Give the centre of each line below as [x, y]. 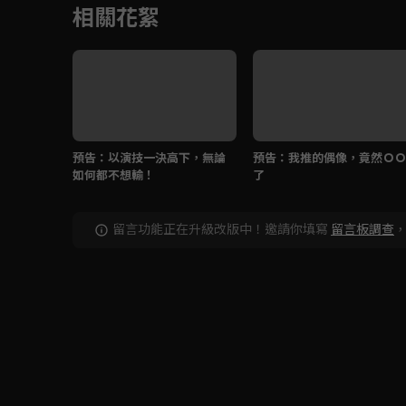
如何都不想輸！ [114, 175]
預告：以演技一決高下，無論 [149, 158]
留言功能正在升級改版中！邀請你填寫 [220, 229]
